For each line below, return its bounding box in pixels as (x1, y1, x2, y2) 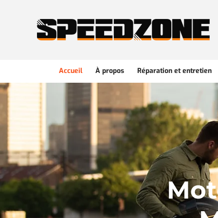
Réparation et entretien (137, 66, 212, 75)
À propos (95, 66, 124, 75)
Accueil (59, 66, 82, 75)
